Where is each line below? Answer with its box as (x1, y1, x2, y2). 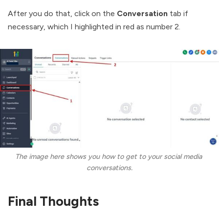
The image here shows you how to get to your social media (15, 152, 202, 161)
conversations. (87, 163, 132, 172)
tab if (170, 9, 188, 19)
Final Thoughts (8, 193, 99, 210)
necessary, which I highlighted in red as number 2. (8, 22, 182, 32)
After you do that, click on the (8, 9, 117, 19)
